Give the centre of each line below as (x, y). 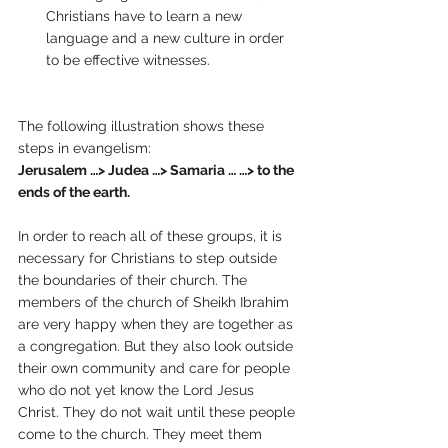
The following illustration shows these (143, 126)
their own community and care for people (156, 368)
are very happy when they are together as (157, 324)
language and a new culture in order (167, 38)
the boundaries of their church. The (134, 280)
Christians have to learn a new (146, 16)
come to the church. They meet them (142, 434)
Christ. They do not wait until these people (158, 412)
